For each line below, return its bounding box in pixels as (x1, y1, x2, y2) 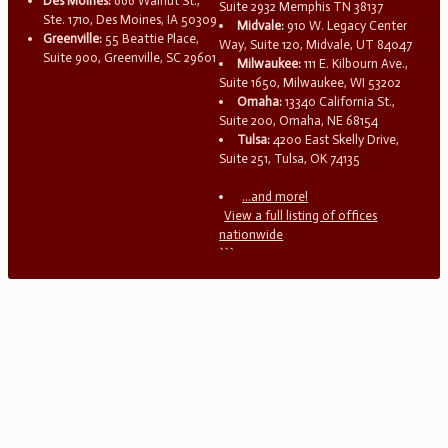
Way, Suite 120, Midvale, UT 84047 (219, 36, 413, 52)
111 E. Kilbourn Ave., (301, 55, 409, 71)
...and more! (242, 188, 309, 204)
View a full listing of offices (224, 207, 378, 223)
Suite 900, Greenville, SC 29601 (43, 49, 217, 65)
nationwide (219, 226, 284, 242)
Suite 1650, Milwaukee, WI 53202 (219, 74, 402, 90)
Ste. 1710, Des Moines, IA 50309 (43, 11, 218, 27)
